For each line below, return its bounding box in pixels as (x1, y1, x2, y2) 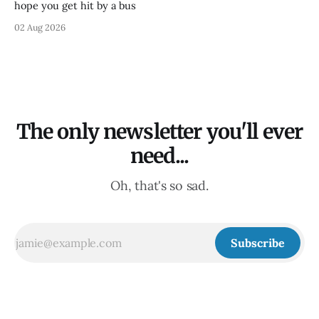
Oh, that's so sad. (110, 177, 209, 194)
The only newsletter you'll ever (16, 119, 303, 145)
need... (130, 143, 189, 169)
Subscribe (231, 236, 285, 251)
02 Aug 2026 (14, 21, 66, 33)
